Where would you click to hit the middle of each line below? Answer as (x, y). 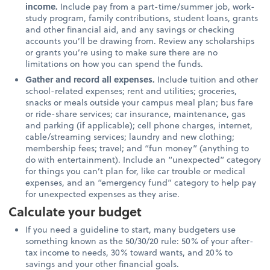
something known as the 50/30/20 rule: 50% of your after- (140, 240)
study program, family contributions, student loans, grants (142, 18)
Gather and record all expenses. (90, 80)
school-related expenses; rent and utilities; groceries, (131, 91)
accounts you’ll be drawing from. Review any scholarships (140, 41)
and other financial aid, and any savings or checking (130, 30)
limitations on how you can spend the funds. (115, 64)
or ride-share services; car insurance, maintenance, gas (136, 114)
